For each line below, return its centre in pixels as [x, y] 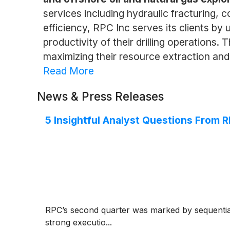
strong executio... [79, 222]
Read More [68, 71]
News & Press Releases [100, 96]
